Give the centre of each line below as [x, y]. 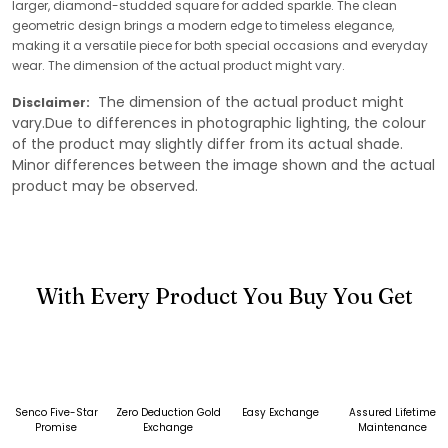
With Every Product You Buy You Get [224, 295]
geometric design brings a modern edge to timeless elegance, [203, 25]
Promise [56, 427]
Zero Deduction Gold [168, 412]
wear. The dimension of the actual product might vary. [178, 65]
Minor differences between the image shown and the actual [223, 164]
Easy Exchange [280, 412]
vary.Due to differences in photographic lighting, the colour [219, 122]
